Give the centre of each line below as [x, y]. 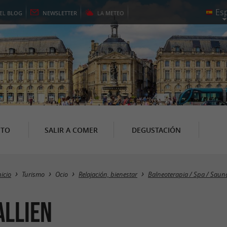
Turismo [33, 175]
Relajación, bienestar [108, 175]
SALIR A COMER [71, 130]
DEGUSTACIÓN [156, 130]
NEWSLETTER [60, 13]
